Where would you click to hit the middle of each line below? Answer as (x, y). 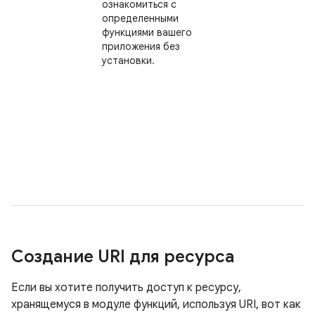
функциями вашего (147, 32)
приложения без (141, 46)
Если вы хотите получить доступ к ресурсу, (126, 288)
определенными (140, 18)
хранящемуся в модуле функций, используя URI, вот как (156, 304)
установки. (128, 60)
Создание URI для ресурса (123, 257)
